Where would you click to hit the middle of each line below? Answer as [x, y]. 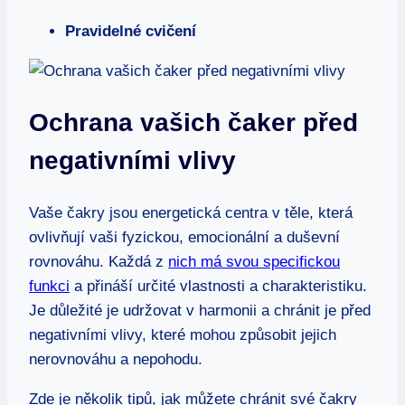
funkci [49, 287]
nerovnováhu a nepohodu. [116, 360]
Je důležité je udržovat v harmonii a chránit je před [200, 311]
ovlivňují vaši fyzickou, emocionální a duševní [184, 238]
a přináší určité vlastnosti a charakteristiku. [218, 287]
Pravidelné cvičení [131, 31]
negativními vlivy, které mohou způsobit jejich [183, 335]
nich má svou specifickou [254, 262]
